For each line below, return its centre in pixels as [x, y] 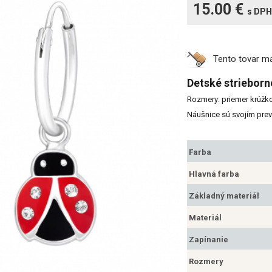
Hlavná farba [214, 174]
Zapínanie [209, 239]
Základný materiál [224, 195]
